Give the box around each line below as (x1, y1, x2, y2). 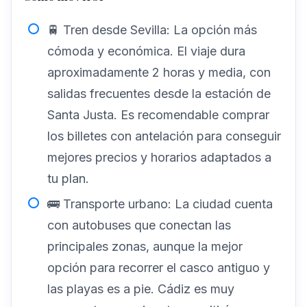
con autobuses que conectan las (47, 217, 231, 232)
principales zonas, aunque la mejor (47, 238, 243, 254)
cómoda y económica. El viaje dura (47, 43, 245, 58)
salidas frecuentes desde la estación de (47, 86, 271, 101)
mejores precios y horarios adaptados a (47, 149, 271, 164)
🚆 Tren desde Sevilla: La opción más (47, 22, 257, 37)
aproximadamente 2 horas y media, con (47, 64, 271, 79)
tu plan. (47, 171, 89, 186)
